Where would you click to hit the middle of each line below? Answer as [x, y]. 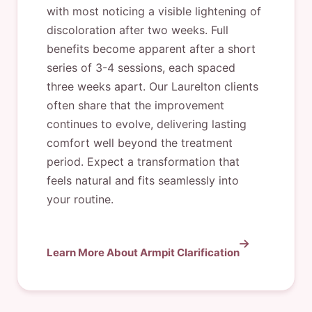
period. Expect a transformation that [143, 162]
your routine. [80, 199]
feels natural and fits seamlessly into [143, 180]
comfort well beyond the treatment [140, 143]
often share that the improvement [135, 105]
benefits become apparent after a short [151, 49]
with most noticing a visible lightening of [154, 11]
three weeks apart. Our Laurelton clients [153, 86]
